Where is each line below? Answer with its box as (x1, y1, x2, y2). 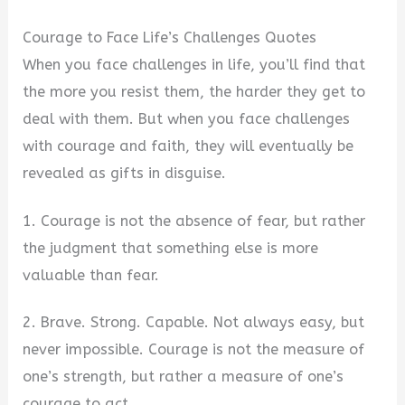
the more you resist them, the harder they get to (23, 82, 366, 100)
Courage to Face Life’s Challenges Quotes (23, 28, 317, 46)
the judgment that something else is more (23, 239, 319, 257)
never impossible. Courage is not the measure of (23, 341, 365, 359)
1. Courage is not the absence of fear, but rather (23, 212, 366, 230)
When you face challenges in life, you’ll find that (23, 55, 366, 73)
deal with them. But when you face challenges (23, 109, 351, 127)
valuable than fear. (23, 266, 160, 284)
